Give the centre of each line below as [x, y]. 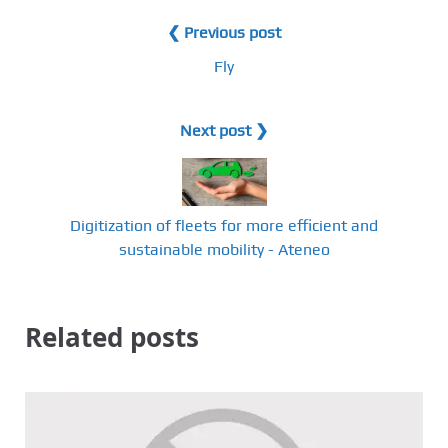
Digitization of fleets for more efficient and [224, 225]
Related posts [112, 336]
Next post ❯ [224, 131]
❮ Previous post [224, 33]
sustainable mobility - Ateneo [224, 249]
